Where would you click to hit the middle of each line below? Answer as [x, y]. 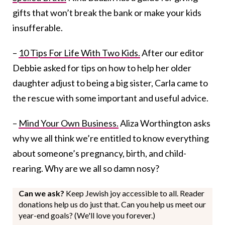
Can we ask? [42, 193]
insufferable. [38, 28]
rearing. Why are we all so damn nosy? [86, 168]
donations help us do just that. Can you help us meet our [112, 204]
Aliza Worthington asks [164, 123]
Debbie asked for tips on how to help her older [102, 68]
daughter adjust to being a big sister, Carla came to [110, 83]
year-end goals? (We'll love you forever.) [87, 215]
